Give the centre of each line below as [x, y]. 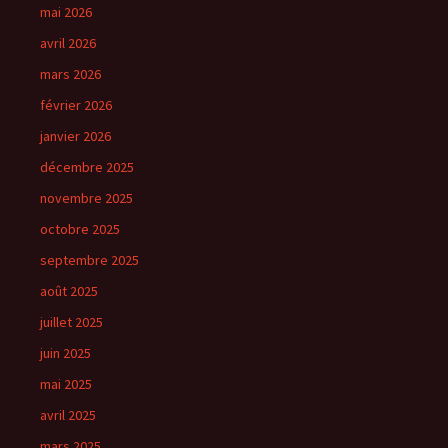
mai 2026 [66, 11]
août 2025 [69, 290]
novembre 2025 [86, 197]
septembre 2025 [89, 259]
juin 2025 [65, 352]
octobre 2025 [80, 228]
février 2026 [76, 104]
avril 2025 [68, 414]
